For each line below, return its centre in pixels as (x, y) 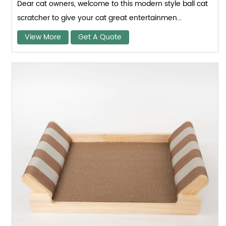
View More (43, 37)
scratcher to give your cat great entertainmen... (100, 18)
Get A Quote (100, 37)
